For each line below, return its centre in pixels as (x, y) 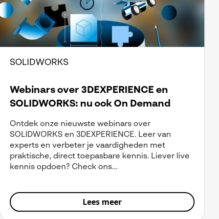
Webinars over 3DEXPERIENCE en (89, 91)
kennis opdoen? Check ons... (64, 167)
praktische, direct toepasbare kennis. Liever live (100, 157)
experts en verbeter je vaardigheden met (88, 146)
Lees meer (102, 202)
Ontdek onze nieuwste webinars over (80, 124)
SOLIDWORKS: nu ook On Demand (90, 104)
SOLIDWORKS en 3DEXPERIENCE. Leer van (90, 135)
